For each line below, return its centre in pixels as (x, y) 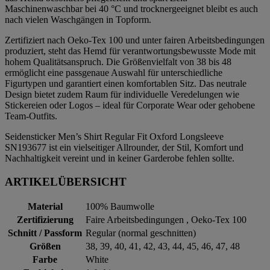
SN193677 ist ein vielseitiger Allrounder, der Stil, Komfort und (124, 147)
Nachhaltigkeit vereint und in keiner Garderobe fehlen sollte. (120, 158)
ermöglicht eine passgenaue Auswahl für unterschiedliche (114, 72)
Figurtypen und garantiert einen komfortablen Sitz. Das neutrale (126, 83)
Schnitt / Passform (45, 233)
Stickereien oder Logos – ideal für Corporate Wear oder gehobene (130, 105)
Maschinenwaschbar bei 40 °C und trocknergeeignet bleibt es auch (131, 8)
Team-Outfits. (31, 116)
